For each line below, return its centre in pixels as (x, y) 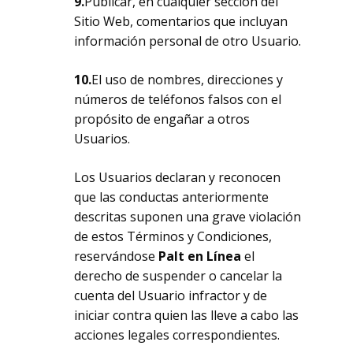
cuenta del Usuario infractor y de (171, 295)
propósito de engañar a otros (162, 119)
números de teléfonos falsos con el (178, 99)
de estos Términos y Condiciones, (173, 236)
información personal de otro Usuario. (188, 41)
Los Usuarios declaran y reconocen (178, 177)
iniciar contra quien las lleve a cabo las (187, 315)
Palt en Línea (202, 256)
